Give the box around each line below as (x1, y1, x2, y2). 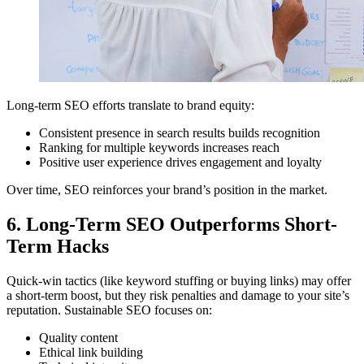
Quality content (39, 330, 118, 344)
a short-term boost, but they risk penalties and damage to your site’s (6, 288, 349, 302)
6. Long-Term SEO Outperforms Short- (6, 213, 337, 235)
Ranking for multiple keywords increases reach (39, 140, 279, 154)
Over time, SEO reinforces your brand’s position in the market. (6, 182, 327, 197)
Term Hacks (6, 235, 109, 257)
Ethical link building (39, 344, 143, 359)
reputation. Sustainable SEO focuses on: (6, 302, 212, 317)
